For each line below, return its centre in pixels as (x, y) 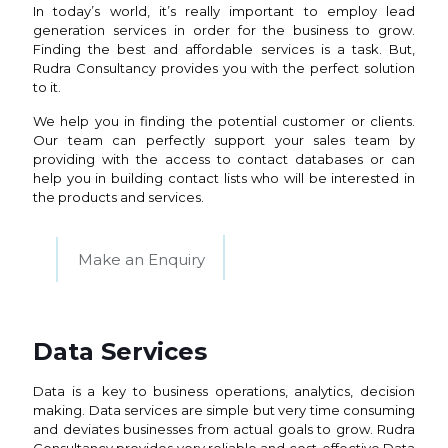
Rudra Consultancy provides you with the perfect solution (224, 68)
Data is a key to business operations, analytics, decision (224, 391)
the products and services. (118, 197)
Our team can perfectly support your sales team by (224, 140)
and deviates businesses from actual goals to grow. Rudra (224, 429)
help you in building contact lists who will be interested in (224, 178)
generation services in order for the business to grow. (224, 30)
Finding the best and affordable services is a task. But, (224, 49)
